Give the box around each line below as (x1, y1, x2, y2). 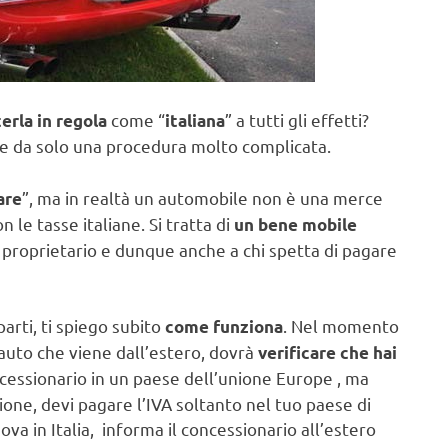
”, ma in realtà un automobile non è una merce (22, 186, 383, 208)
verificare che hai (258, 342, 397, 364)
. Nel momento (283, 315, 399, 337)
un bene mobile (234, 213, 357, 235)
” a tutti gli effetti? (225, 109, 369, 131)
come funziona (165, 316, 283, 338)
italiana (165, 110, 225, 132)
